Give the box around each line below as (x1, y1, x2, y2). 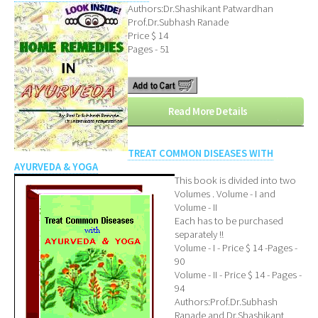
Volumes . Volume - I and (175, 187, 275, 201)
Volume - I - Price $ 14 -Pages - (175, 241, 297, 255)
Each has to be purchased (175, 214, 283, 228)
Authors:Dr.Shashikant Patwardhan (128, 1, 273, 15)
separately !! (175, 228, 224, 241)
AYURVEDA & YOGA (14, 160, 98, 174)
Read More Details (168, 105, 248, 119)
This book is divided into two (175, 174, 296, 187)
